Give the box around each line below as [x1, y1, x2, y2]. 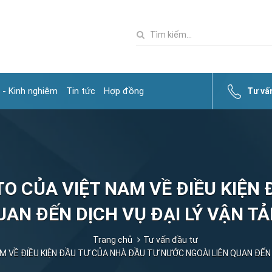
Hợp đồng [104, 86, 144, 97]
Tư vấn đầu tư [143, 235, 198, 245]
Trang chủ [92, 235, 132, 245]
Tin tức [66, 86, 95, 97]
